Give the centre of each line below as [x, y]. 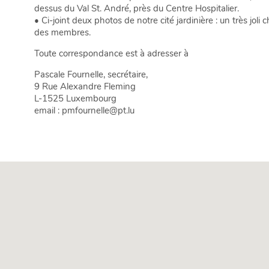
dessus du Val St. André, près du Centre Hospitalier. [137, 8]
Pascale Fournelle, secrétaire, [91, 74]
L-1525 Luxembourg [75, 98]
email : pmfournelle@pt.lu [84, 110]
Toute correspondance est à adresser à [111, 53]
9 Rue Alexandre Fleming [85, 86]
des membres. [62, 32]
